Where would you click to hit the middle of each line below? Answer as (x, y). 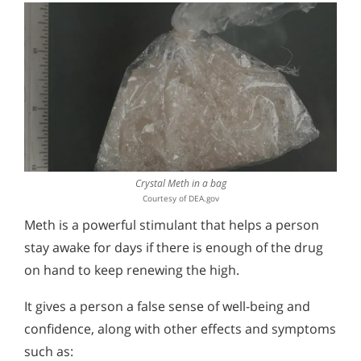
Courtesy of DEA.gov (180, 198)
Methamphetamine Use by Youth (117, 22)
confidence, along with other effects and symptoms (180, 329)
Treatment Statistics (88, 46)
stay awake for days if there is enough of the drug (174, 247)
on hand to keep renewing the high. (132, 270)
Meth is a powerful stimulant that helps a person (172, 224)
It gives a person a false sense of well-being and (167, 307)
